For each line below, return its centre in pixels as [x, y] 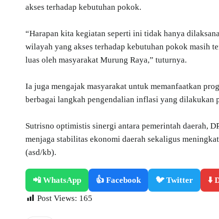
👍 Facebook [118, 180]
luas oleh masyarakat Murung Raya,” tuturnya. [106, 60]
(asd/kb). [41, 152]
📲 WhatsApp [57, 180]
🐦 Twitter [174, 180]
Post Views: [57, 198]
